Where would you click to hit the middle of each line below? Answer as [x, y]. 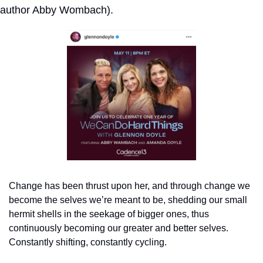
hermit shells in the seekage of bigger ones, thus [109, 214]
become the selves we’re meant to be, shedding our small [128, 200]
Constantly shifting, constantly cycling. [88, 242]
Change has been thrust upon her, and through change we [129, 186]
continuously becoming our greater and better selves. [119, 228]
